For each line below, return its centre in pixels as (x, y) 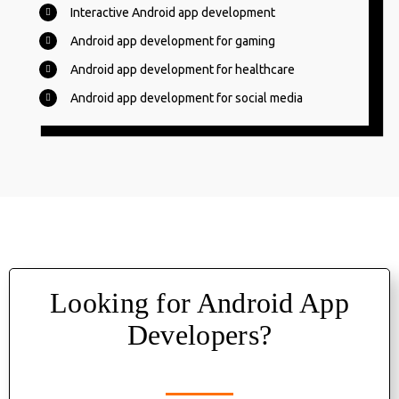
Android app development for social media (187, 98)
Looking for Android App (199, 303)
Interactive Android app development (173, 13)
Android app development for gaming (173, 41)
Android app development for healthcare (183, 70)
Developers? (199, 335)
